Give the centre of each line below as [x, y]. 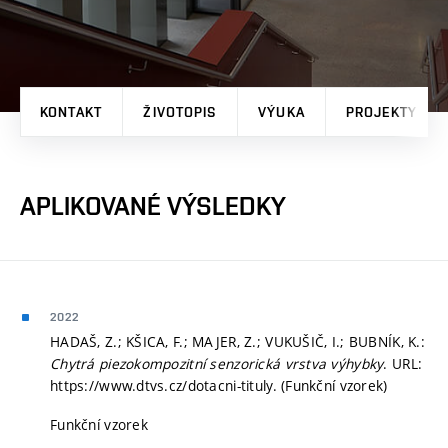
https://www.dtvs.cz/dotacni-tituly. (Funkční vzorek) [219, 385]
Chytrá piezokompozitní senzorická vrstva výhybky [217, 363]
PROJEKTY [381, 111]
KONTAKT [71, 111]
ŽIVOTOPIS [180, 111]
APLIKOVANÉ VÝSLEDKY [153, 205]
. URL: [403, 363]
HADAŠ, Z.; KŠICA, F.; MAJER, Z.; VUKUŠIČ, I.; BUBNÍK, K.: [237, 341]
